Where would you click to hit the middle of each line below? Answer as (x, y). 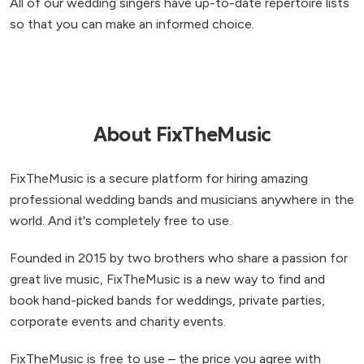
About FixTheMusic (182, 135)
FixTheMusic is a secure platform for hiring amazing (159, 179)
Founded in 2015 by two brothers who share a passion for (179, 258)
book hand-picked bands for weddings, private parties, (167, 301)
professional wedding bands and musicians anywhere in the (182, 200)
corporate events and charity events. (118, 322)
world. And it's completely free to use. (121, 221)
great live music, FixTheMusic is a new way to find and (167, 279)
